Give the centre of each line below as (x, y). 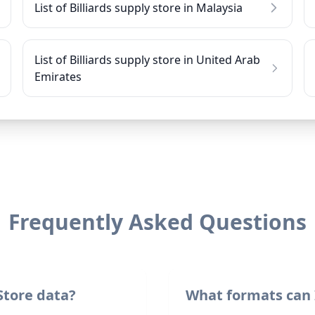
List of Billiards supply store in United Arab (147, 60)
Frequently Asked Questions (157, 222)
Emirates (58, 77)
